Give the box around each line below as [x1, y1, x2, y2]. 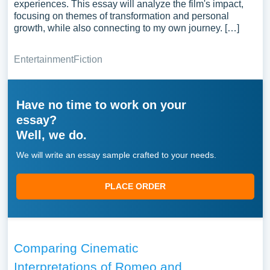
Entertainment [13, 54, 74, 64]
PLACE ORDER [104, 181, 166, 191]
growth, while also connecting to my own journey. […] [13, 23, 239, 33]
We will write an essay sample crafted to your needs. [16, 150, 216, 160]
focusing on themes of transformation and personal [13, 11, 229, 21]
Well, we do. [16, 128, 87, 142]
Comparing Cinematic [13, 241, 139, 255]
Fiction [73, 54, 102, 64]
